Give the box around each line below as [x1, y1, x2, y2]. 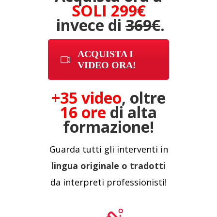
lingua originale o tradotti [51, 159, 166, 171]
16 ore [60, 101, 106, 123]
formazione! [63, 116, 154, 137]
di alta [106, 101, 157, 123]
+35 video [51, 87, 122, 108]
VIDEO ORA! [77, 59, 136, 70]
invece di [52, 14, 125, 35]
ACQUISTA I [77, 48, 133, 59]
